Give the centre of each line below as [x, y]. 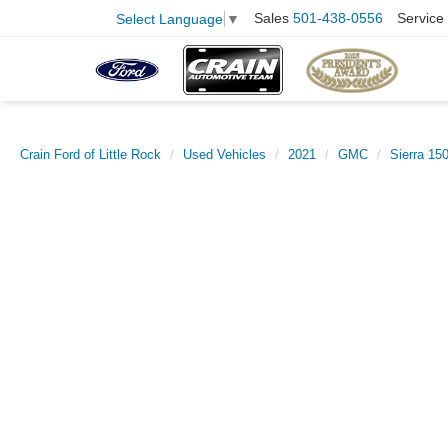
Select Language [169, 18]
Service [420, 18]
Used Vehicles [224, 154]
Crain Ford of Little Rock [90, 154]
